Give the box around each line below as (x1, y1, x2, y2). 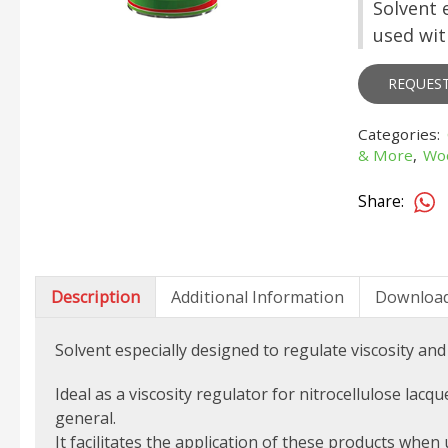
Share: (357, 191, 404, 213)
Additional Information (171, 286, 344, 309)
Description (51, 286, 140, 309)
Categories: (357, 124, 444, 145)
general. (55, 407, 116, 430)
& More (357, 145, 413, 166)
